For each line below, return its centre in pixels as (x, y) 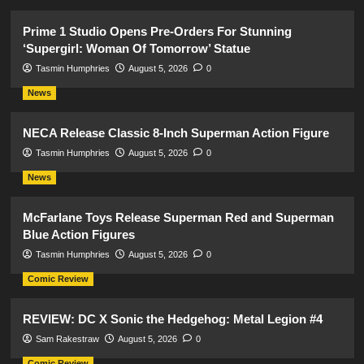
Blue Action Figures (78, 234)
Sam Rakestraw (67, 338)
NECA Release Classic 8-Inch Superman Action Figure (175, 132)
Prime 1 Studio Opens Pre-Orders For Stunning (157, 31)
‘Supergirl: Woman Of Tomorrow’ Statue (136, 48)
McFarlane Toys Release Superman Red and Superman (178, 217)
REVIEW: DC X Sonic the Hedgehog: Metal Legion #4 (172, 318)
